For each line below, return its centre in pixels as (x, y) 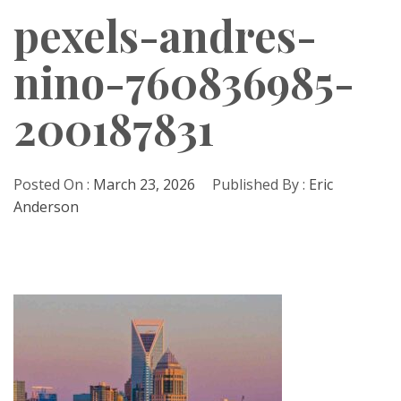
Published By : (259, 184)
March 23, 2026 (144, 184)
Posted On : (53, 184)
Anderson (46, 207)
